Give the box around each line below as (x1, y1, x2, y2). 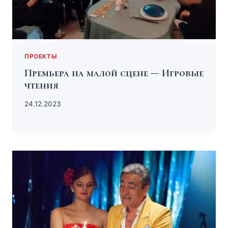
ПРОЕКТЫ (24, 52, 58, 61)
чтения (24, 79, 59, 92)
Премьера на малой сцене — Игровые (24, 67, 204, 80)
